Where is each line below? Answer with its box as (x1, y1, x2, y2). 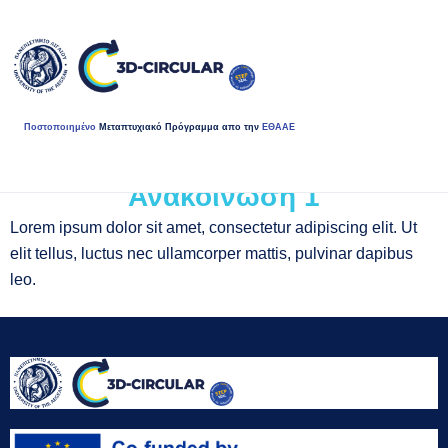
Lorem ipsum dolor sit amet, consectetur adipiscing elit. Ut (10, 219, 417, 236)
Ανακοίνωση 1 (128, 181, 320, 212)
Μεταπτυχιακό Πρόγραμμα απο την (96, 121, 263, 132)
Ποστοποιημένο (24, 121, 97, 132)
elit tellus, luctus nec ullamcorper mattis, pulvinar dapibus (10, 245, 413, 262)
